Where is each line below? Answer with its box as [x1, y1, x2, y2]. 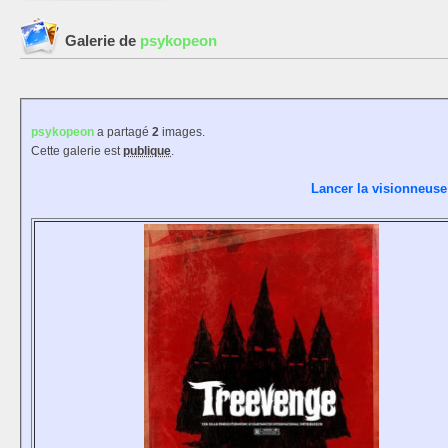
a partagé [94, 125, 152, 140]
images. [159, 125, 208, 140]
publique [123, 144, 171, 159]
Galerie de [65, 32, 140, 49]
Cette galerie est [31, 144, 123, 159]
